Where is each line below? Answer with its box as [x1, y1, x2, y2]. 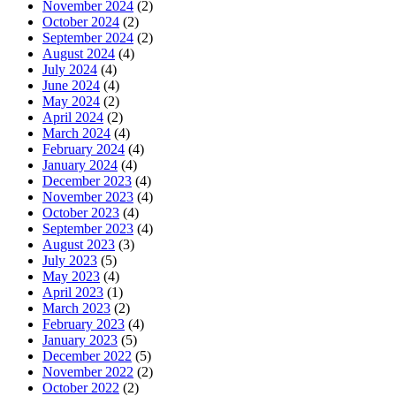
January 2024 [42, 157, 118, 173]
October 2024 [42, 14, 119, 30]
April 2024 [42, 110, 103, 126]
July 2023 [42, 253, 97, 269]
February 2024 [42, 141, 125, 157]
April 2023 [42, 285, 103, 301]
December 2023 [42, 173, 132, 189]
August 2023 [42, 237, 115, 253]
